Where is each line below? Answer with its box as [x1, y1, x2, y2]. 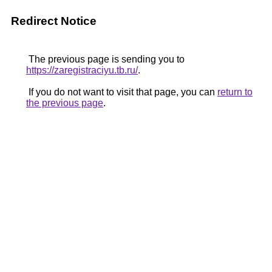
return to [217, 87, 253, 97]
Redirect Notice [11, 15, 97, 27]
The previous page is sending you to [26, 54, 185, 64]
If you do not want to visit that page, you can [26, 87, 217, 97]
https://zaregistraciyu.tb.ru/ [26, 65, 138, 75]
